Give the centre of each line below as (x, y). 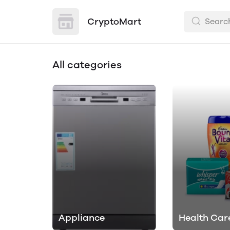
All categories (87, 65)
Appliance (82, 218)
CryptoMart (114, 22)
